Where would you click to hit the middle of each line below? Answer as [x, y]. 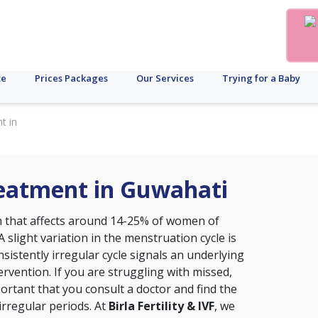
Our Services [165, 78]
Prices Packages [71, 78]
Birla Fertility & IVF [161, 306]
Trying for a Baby [261, 78]
